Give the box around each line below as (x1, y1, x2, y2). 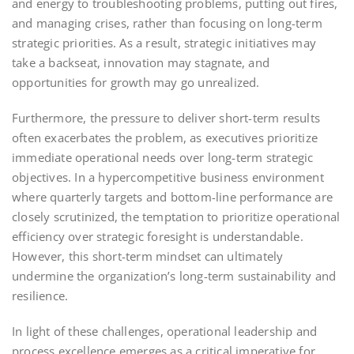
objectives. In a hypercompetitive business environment (12, 168, 324, 185)
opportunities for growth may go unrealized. (12, 73, 260, 90)
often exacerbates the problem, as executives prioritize (12, 129, 318, 145)
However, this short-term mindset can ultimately (12, 247, 284, 264)
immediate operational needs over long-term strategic (12, 149, 314, 165)
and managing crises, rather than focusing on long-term (12, 14, 322, 31)
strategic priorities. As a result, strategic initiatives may (12, 34, 317, 51)
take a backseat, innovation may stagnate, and (12, 54, 270, 70)
